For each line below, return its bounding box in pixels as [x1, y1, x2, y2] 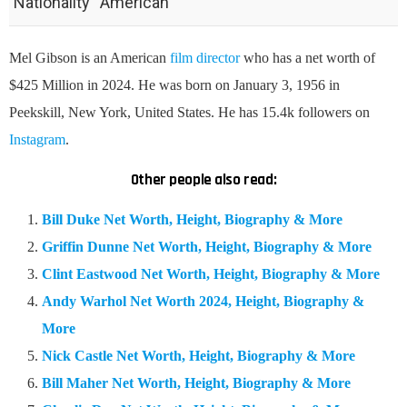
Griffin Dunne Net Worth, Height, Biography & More [42, 238, 372, 254]
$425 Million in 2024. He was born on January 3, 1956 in [9, 76, 340, 93]
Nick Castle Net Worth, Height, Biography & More [42, 347, 355, 363]
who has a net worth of [240, 49, 375, 65]
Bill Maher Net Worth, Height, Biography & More [42, 374, 351, 391]
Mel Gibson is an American [9, 49, 170, 65]
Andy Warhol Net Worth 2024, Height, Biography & [42, 293, 364, 309]
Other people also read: [130, 169, 277, 190]
